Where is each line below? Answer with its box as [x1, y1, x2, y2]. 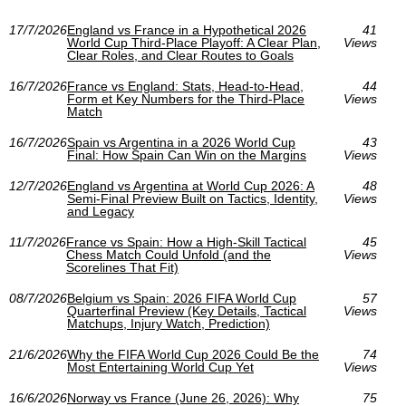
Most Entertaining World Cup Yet [67, 360, 254, 374]
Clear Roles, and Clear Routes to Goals [67, 48, 294, 63]
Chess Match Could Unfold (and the [66, 247, 271, 262]
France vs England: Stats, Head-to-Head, [67, 79, 304, 93]
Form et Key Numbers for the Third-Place [67, 92, 304, 106]
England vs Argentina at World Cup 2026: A [67, 179, 314, 193]
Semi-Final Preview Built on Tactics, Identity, [67, 191, 318, 206]
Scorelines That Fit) [66, 260, 179, 275]
